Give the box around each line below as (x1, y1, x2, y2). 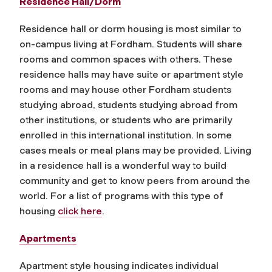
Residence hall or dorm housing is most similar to (19, 22, 242, 35)
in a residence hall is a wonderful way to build (19, 159, 226, 171)
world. (19, 189, 48, 202)
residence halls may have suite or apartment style (19, 68, 243, 80)
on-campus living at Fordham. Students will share (19, 38, 242, 50)
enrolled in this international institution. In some (19, 129, 232, 141)
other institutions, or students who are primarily (19, 114, 232, 126)
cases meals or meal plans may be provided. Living (19, 144, 251, 156)
